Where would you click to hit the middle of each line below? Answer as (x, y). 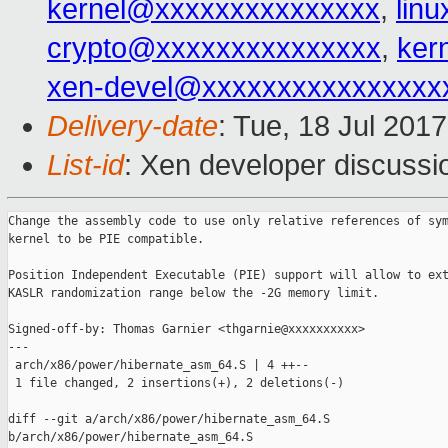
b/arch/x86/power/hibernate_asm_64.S (130, 437)
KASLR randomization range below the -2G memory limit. (193, 293)
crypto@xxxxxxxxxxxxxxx (214, 48)
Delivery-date (132, 126)
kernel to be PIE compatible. (106, 239)
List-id (85, 165)
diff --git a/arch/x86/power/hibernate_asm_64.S (172, 419)
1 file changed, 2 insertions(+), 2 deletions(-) (176, 383)
